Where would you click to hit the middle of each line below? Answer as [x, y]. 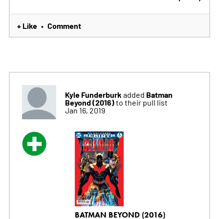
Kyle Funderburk [93, 94]
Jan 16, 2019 [85, 110]
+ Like [27, 25]
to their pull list [142, 102]
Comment [64, 25]
